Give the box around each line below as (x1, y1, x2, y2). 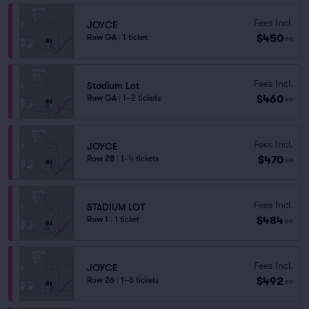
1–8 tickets (121, 275, 159, 285)
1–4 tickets (121, 154, 159, 163)
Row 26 (87, 275, 114, 285)
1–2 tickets (123, 93, 161, 103)
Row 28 (87, 154, 114, 163)
